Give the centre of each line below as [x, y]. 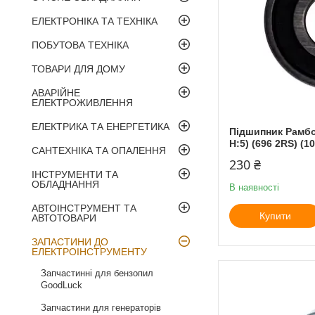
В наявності [254, 187]
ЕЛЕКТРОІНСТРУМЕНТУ [89, 251]
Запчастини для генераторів [101, 307]
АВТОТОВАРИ [64, 218]
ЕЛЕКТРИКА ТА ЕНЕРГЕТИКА [101, 126]
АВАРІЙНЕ [56, 92]
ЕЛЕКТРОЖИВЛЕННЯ [82, 102]
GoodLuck [62, 285]
